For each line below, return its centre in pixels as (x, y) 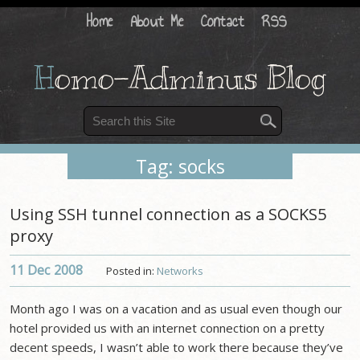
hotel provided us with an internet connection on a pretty (168, 328)
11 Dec (30, 270)
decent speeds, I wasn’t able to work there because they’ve (177, 347)
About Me (157, 21)
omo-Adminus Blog (190, 78)
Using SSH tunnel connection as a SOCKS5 (168, 214)
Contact (223, 21)
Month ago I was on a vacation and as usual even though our (176, 309)
